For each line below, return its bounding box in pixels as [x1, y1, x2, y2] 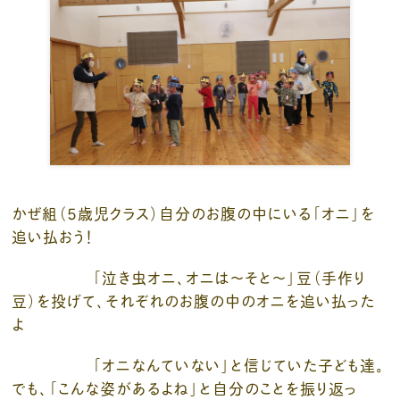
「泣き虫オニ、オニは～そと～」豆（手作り [12, 265, 367, 289]
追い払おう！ [12, 224, 175, 248]
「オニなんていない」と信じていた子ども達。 [12, 353, 386, 377]
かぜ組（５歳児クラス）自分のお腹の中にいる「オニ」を [12, 201, 376, 225]
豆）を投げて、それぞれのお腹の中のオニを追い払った [12, 288, 376, 312]
